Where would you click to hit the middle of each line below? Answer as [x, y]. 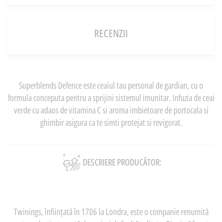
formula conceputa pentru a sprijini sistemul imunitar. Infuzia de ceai [111, 97]
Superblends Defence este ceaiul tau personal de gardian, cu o [111, 85]
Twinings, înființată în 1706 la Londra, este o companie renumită [111, 211]
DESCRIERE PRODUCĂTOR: [122, 162]
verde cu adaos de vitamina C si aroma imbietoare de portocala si [111, 110]
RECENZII [111, 33]
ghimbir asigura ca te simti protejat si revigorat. [111, 122]
